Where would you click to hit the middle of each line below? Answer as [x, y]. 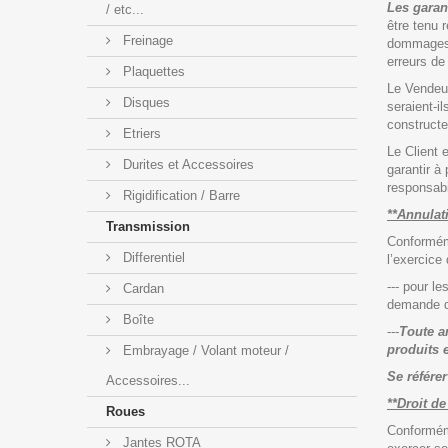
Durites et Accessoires [186, 164]
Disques [144, 102]
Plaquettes [152, 71]
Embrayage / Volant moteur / [204, 350]
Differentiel [152, 257]
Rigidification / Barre [179, 195]
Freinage [146, 40]
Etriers [140, 133]
